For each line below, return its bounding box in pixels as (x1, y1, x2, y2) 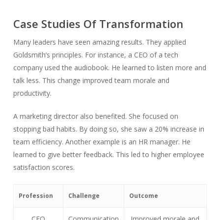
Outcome (129, 192, 158, 200)
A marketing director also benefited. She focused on (13, 111, 178, 121)
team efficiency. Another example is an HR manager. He (13, 137, 191, 147)
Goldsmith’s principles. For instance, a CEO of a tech (13, 50, 178, 60)
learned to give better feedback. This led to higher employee (13, 150, 204, 160)
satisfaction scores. (13, 163, 75, 172)
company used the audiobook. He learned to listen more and (13, 63, 206, 73)
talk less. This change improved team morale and (13, 76, 169, 85)
